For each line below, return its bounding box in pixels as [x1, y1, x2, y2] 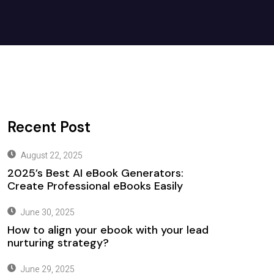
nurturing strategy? [7, 235, 109, 250]
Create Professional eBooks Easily [7, 179, 183, 193]
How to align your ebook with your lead [7, 223, 209, 237]
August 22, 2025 [20, 149, 83, 162]
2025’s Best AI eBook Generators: [7, 166, 183, 180]
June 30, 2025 [20, 206, 75, 219]
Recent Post [7, 117, 91, 136]
